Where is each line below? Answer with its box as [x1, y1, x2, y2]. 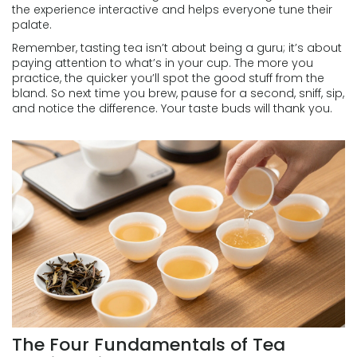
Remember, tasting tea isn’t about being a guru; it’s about [12, 40, 342, 56]
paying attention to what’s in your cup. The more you [12, 55, 313, 71]
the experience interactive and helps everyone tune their [12, 2, 332, 18]
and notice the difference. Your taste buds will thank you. [12, 100, 332, 116]
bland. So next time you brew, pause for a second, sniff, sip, [12, 85, 344, 101]
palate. [12, 17, 52, 33]
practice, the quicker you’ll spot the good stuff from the [12, 70, 324, 86]
